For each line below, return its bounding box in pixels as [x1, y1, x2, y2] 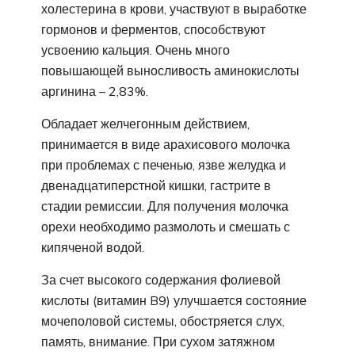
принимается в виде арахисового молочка [41, 136, 290, 152]
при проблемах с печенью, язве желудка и [41, 156, 286, 173]
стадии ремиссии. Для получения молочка [41, 197, 288, 214]
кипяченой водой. [41, 239, 144, 255]
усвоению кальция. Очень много [41, 41, 230, 58]
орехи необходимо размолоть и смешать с [41, 218, 290, 235]
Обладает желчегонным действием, [41, 115, 250, 132]
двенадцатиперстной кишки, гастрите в [41, 177, 271, 193]
